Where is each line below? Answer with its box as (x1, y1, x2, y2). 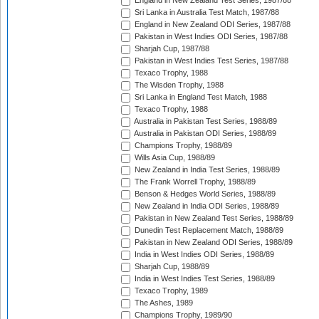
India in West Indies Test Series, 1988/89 (132, 274, 275, 283)
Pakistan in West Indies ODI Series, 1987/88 (132, 32, 288, 41)
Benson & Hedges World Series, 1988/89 (132, 189, 276, 199)
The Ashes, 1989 (132, 298, 193, 308)
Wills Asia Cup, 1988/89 (132, 153, 215, 162)
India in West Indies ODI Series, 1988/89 (132, 250, 274, 259)
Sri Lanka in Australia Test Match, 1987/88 (132, 8, 279, 17)
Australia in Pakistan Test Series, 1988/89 (132, 117, 277, 126)
